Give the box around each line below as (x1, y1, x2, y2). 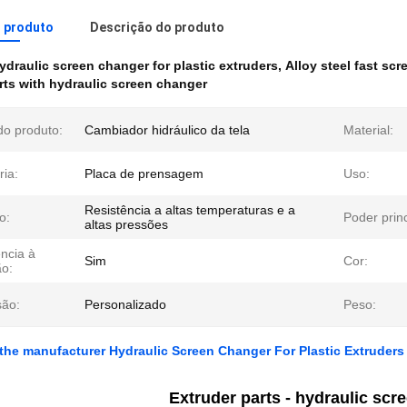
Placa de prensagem (84, 166, 203, 181)
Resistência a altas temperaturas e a (84, 203, 295, 217)
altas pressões (84, 217, 168, 232)
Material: (343, 123, 393, 137)
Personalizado (84, 297, 166, 312)
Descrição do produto (90, 20, 224, 35)
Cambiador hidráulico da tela (84, 123, 250, 137)
